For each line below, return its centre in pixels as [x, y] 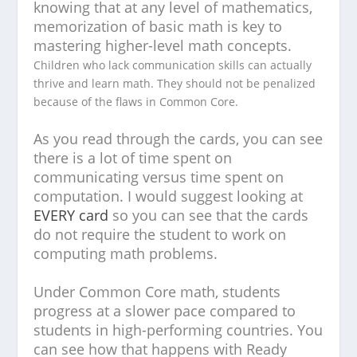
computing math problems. [126, 253]
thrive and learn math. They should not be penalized [175, 83]
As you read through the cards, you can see [178, 139]
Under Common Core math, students [157, 292]
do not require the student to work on [160, 234]
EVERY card [71, 215]
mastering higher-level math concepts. [163, 45]
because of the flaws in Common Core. [136, 102]
